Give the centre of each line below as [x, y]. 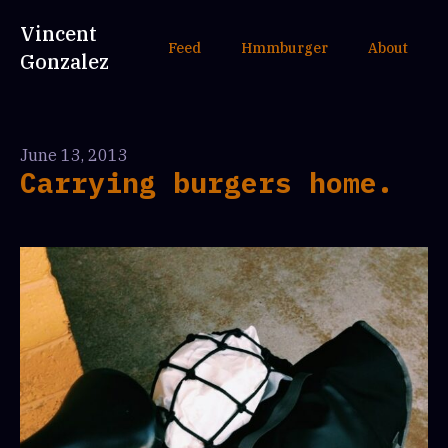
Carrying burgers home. [207, 182]
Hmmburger [284, 48]
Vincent [58, 33]
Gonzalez [64, 61]
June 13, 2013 [74, 155]
